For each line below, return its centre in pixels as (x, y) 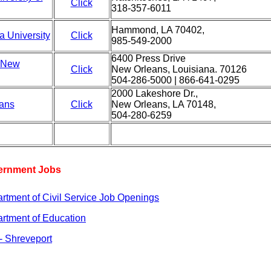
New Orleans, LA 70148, (163, 104)
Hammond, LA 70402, (158, 30)
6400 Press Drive (148, 58)
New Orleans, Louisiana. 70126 (179, 69)
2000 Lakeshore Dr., (154, 93)
